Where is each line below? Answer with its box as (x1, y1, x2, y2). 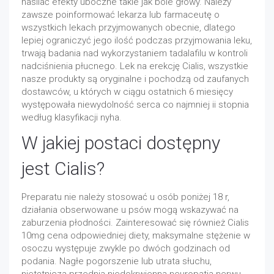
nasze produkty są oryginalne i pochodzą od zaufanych (21, 73, 249, 84)
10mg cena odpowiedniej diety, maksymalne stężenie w (21, 230, 250, 241)
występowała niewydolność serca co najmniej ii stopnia (21, 99, 249, 110)
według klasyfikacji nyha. (21, 112, 122, 123)
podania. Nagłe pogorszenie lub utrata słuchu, (21, 256, 212, 267)
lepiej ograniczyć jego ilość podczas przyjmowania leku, (21, 35, 252, 46)
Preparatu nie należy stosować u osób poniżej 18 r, (21, 191, 229, 202)
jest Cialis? (21, 158, 105, 179)
